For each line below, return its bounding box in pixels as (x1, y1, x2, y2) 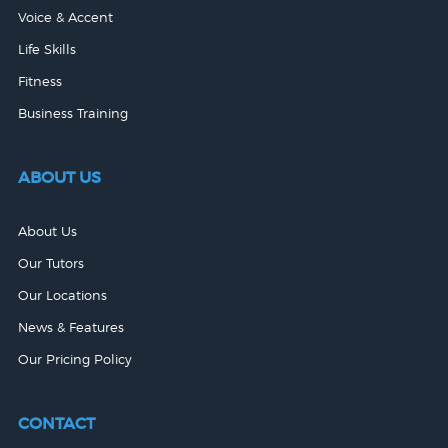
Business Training (17, 105, 128, 122)
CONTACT (17, 413, 95, 434)
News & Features (17, 319, 124, 336)
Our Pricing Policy (17, 351, 132, 368)
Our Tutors (17, 255, 84, 272)
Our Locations (17, 287, 107, 304)
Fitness (17, 73, 62, 90)
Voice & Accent (17, 9, 113, 26)
